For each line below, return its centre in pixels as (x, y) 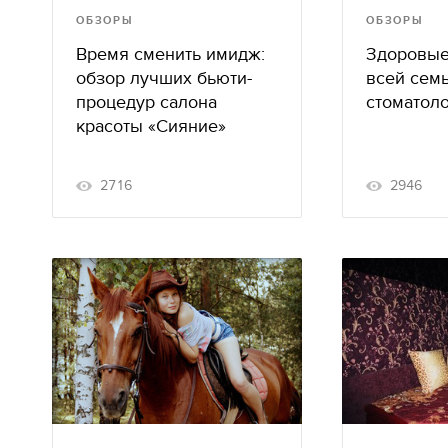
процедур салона (146, 102)
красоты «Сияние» (151, 126)
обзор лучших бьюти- (164, 78)
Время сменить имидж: (170, 54)
